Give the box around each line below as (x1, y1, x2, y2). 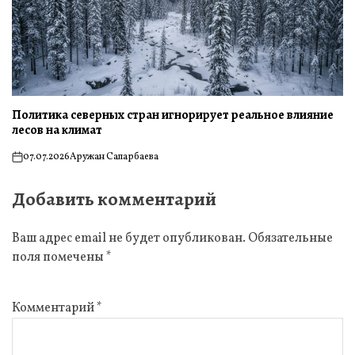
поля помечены (12, 249, 106, 267)
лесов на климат (12, 121, 102, 139)
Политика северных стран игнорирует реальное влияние (12, 106, 334, 124)
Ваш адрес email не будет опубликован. (12, 230, 246, 248)
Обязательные (248, 230, 333, 248)
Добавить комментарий (12, 186, 216, 212)
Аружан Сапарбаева (70, 151, 158, 164)
